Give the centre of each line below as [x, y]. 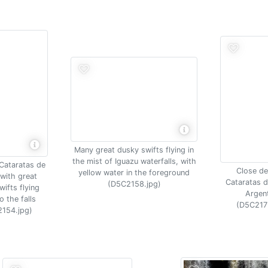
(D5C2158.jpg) [134, 184]
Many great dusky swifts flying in [134, 150]
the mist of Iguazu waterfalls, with [134, 161]
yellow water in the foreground [134, 172]
